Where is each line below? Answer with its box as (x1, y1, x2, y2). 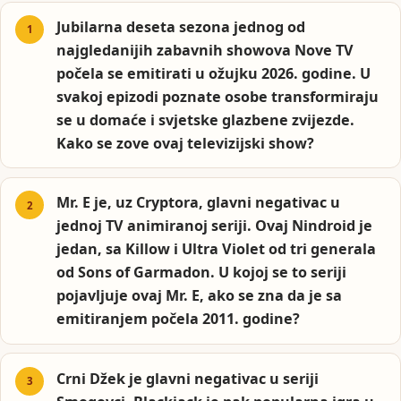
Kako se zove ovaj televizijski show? (56, 132, 315, 153)
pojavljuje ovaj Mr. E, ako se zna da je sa (56, 286, 343, 306)
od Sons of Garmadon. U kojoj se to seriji (56, 262, 347, 283)
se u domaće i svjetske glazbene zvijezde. (56, 109, 355, 130)
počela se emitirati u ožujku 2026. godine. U (56, 63, 371, 83)
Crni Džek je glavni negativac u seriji (56, 368, 320, 388)
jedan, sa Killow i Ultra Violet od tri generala (56, 239, 377, 260)
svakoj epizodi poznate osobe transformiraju (56, 86, 380, 107)
